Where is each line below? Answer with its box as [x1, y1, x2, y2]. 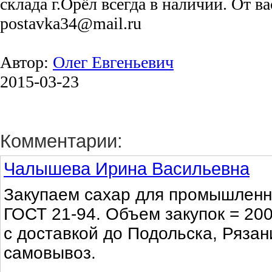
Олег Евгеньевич [53, 53, 174, 72]
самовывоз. [4, 243, 96, 262]
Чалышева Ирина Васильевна [4, 159, 250, 178]
